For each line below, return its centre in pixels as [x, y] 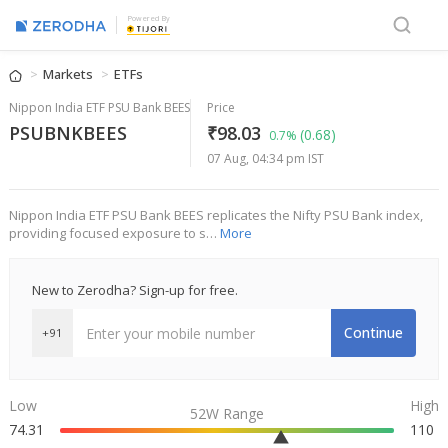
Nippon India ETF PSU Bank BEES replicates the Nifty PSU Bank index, [216, 214]
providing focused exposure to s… [114, 232]
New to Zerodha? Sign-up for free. [135, 289]
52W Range [227, 413]
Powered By [148, 19]
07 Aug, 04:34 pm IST [265, 158]
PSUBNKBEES [68, 132]
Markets [69, 74]
